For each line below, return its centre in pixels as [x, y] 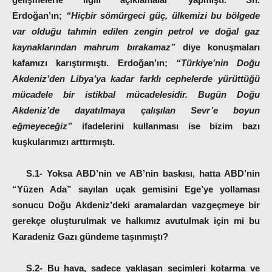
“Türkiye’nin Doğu [218, 63]
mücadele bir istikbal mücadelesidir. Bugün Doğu [136, 94]
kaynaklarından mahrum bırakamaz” [94, 47]
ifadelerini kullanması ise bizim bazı [171, 126]
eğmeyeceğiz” [47, 126]
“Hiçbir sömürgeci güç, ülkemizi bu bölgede [163, 15]
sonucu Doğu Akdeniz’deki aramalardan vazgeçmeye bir [136, 205]
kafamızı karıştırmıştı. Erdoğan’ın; [94, 63]
